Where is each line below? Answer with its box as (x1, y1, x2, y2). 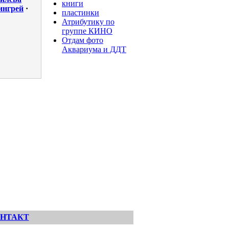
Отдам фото (62, 36, 103, 44)
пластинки (62, 8, 99, 17)
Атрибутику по (62, 17, 114, 26)
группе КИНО (62, 27, 112, 35)
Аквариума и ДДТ (62, 45, 126, 54)
